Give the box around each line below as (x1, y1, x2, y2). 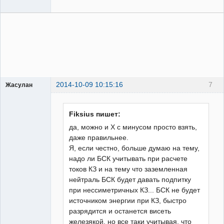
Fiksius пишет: (69, 109, 121, 118)
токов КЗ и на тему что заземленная (69, 164, 188, 173)
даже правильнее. (69, 133, 129, 141)
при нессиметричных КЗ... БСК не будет (69, 185, 200, 194)
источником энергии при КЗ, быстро (69, 196, 187, 204)
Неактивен (13, 108, 45, 116)
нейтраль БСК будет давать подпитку (69, 175, 191, 183)
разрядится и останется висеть (69, 206, 171, 215)
